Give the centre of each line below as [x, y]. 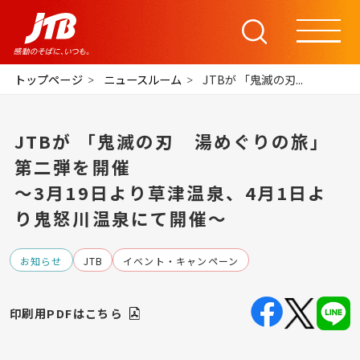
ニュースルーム [143, 79]
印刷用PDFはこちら [66, 313]
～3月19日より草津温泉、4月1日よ [171, 192]
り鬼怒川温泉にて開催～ [121, 218]
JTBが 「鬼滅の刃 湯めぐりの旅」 [172, 141]
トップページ [48, 79]
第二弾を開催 [72, 166]
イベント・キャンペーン [181, 260]
